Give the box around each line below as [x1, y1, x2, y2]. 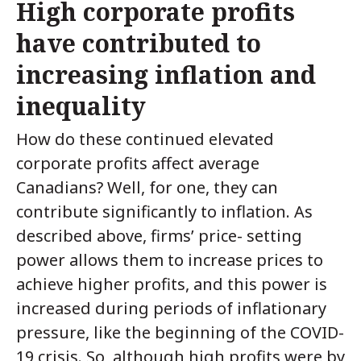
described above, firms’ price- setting [16, 225, 302, 247]
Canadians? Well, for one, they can [16, 176, 278, 199]
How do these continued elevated [16, 128, 274, 151]
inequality [16, 89, 146, 122]
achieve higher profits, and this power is [16, 273, 327, 296]
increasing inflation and [16, 57, 316, 91]
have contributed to [16, 26, 261, 60]
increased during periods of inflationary [16, 297, 326, 320]
